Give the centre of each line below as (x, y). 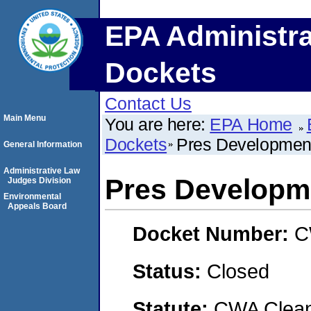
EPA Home (251, 124)
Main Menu (25, 118)
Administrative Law (42, 171)
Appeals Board (37, 206)
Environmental (32, 196)
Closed (238, 271)
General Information (43, 144)
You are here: (158, 124)
